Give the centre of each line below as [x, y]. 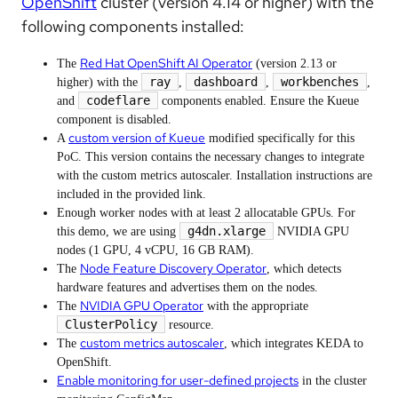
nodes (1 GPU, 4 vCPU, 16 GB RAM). [155, 250]
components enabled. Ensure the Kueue [259, 100]
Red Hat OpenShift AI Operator [166, 63]
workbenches [320, 81]
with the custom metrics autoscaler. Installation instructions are [215, 175]
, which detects [304, 268]
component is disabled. [114, 119]
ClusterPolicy [111, 324]
